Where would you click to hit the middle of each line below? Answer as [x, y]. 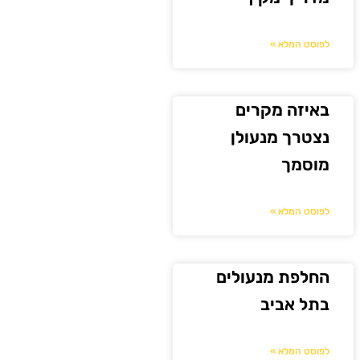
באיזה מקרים [283, 110]
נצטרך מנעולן [280, 137]
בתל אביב [295, 305]
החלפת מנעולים [273, 277]
